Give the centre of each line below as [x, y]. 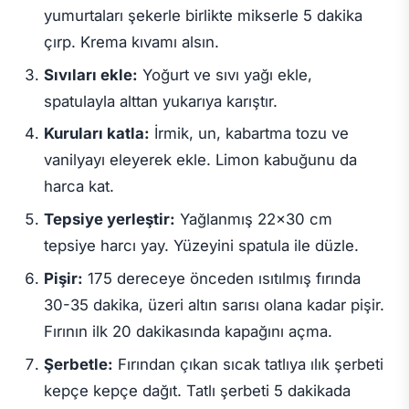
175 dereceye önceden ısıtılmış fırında [221, 278]
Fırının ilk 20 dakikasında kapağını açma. [188, 331]
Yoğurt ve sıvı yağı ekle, [225, 74]
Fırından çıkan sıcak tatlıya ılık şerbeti [248, 364]
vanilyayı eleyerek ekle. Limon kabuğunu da [200, 160]
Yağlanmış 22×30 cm [253, 220]
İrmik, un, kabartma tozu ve [249, 134]
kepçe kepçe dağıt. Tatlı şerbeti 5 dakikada [197, 390]
